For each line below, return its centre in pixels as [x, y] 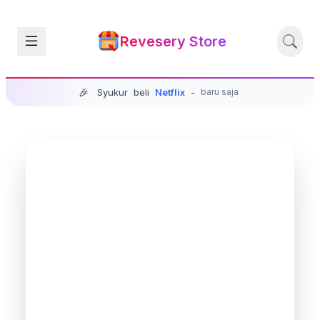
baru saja [220, 92]
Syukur [112, 92]
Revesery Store [173, 41]
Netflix [170, 92]
